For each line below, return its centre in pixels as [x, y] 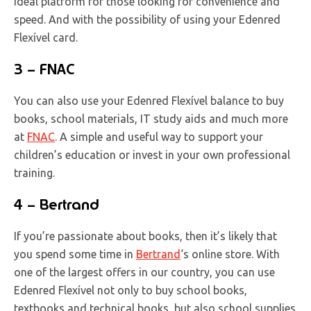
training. [34, 173]
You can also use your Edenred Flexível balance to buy [149, 100]
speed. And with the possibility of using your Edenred [147, 19]
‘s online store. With [230, 254]
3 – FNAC [44, 69]
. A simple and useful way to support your [159, 136]
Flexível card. [46, 37]
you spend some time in [75, 254]
